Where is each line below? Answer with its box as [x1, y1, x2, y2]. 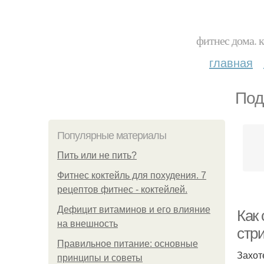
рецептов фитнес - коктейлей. [57, 184, 187, 194]
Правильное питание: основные [57, 239, 198, 249]
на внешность [57, 219, 118, 229]
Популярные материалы [57, 130, 166, 141]
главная [209, 54, 253, 71]
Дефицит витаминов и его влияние [57, 204, 210, 214]
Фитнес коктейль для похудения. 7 [57, 170, 206, 180]
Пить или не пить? [57, 150, 137, 160]
